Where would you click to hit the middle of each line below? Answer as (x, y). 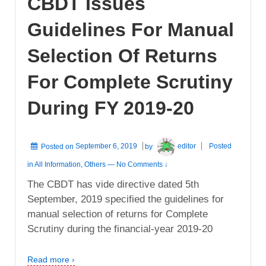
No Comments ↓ (142, 164)
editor (187, 146)
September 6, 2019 (106, 146)
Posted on (58, 146)
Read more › (51, 259)
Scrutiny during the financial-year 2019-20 (120, 229)
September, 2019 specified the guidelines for (126, 199)
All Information (58, 164)
